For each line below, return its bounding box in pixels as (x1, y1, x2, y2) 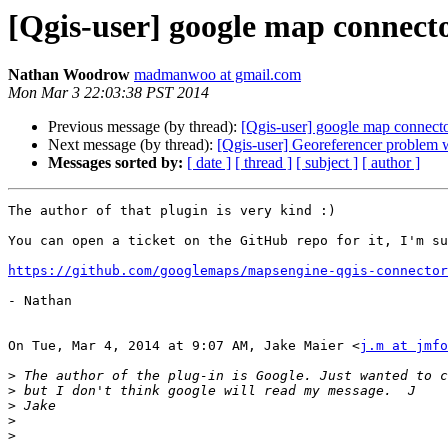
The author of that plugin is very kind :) (8, 203, 336, 219)
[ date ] (187, 154, 231, 172)
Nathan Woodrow (8, 66, 130, 84)
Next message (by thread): (48, 136, 217, 154)
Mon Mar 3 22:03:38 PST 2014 (8, 84, 209, 102)
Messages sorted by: (48, 154, 183, 172)
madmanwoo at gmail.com (134, 66, 301, 84)
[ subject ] (296, 154, 358, 172)
